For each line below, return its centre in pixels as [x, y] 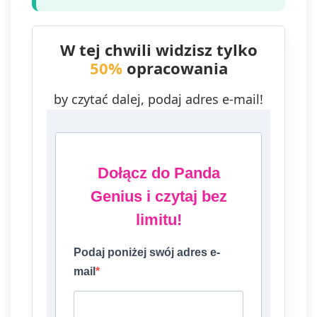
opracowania [175, 68]
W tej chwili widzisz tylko [158, 50]
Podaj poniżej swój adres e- [147, 252]
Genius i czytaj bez [158, 196]
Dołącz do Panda [158, 173]
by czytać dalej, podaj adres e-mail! [158, 99]
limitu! [158, 220]
